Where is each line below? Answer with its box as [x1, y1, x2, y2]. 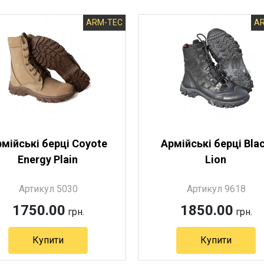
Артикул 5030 [18, 183, 78, 194]
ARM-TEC [86, 18, 123, 27]
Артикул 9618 [186, 183, 246, 194]
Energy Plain [18, 153, 78, 166]
